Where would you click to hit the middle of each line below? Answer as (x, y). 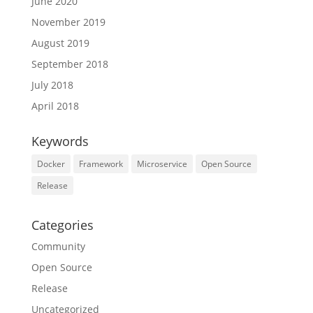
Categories (62, 225)
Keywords (60, 141)
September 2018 (70, 64)
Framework (101, 164)
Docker (51, 164)
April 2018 (55, 106)
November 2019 (68, 22)
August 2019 (60, 43)
